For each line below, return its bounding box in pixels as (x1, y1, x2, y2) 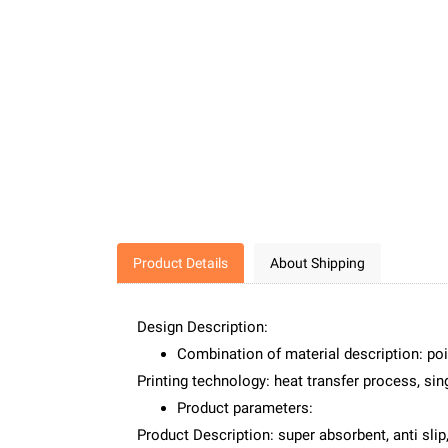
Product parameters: (177, 399, 313, 417)
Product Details (133, 255, 228, 271)
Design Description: (137, 318, 268, 336)
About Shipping (270, 255, 365, 271)
